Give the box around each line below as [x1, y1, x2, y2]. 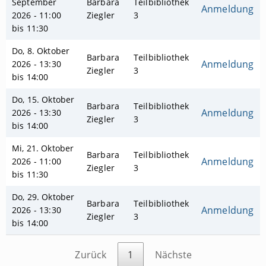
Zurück [75, 248, 107, 262]
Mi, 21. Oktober [12, 142, 74, 154]
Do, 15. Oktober [12, 94, 75, 106]
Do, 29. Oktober [12, 191, 75, 203]
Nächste [154, 248, 192, 262]
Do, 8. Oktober [12, 45, 70, 57]
